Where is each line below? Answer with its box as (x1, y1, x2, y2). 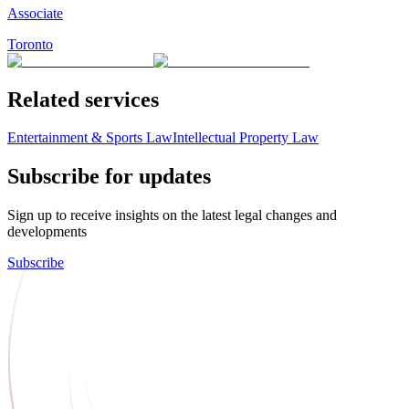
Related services (7, 87, 159, 111)
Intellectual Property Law (173, 130, 319, 146)
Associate (7, 5, 63, 21)
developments (7, 224, 87, 240)
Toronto (7, 36, 53, 52)
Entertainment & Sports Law (7, 130, 173, 146)
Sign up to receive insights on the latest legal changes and (7, 207, 337, 224)
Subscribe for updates (7, 164, 211, 189)
